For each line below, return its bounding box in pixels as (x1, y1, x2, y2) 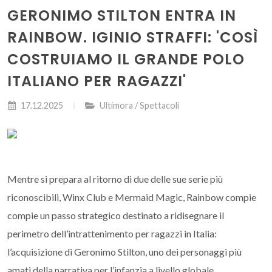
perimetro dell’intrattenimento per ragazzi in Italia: (7, 228, 217, 239)
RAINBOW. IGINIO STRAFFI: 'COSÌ (7, 27, 258, 47)
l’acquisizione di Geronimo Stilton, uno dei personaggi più (7, 246, 242, 257)
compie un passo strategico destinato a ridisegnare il (7, 209, 224, 221)
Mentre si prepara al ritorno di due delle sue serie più (7, 173, 223, 185)
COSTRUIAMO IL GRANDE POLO (7, 49, 245, 69)
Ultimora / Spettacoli (100, 100, 179, 110)
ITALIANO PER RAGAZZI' (7, 71, 186, 91)
